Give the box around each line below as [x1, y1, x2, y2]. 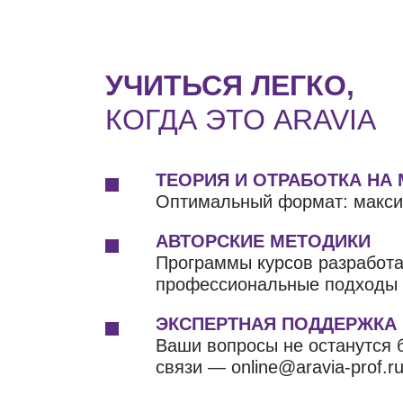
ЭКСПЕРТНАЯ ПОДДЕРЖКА [156, 314, 397, 335]
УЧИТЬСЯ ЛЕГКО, [105, 69, 354, 103]
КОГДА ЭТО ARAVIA [105, 103, 376, 137]
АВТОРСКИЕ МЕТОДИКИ [156, 231, 371, 252]
